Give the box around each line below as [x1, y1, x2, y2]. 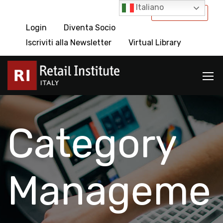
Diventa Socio [64, 23, 115, 32]
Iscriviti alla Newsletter [26, 38, 111, 47]
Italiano [134, 2, 164, 12]
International [155, 7, 204, 17]
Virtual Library [128, 38, 181, 47]
